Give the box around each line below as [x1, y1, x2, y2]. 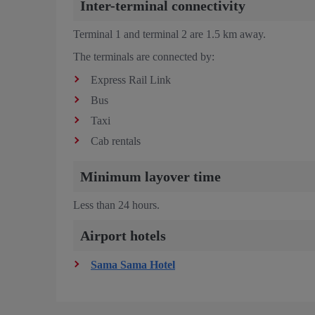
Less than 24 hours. [73, 198, 160, 211]
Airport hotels [80, 227, 166, 243]
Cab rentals [91, 134, 141, 147]
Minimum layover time [80, 168, 221, 184]
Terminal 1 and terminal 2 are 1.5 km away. [73, 27, 266, 40]
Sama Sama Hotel [91, 258, 175, 271]
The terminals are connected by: [73, 50, 214, 63]
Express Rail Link [91, 73, 171, 86]
